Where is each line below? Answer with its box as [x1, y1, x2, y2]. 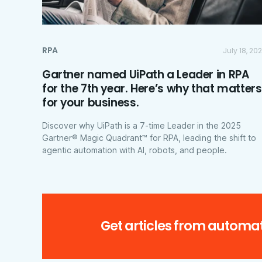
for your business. [42, 94, 139, 111]
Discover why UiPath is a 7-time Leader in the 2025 [42, 120, 241, 130]
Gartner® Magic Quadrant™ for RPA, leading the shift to [42, 132, 256, 143]
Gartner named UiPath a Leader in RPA [42, 66, 250, 82]
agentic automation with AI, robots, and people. [42, 144, 227, 155]
